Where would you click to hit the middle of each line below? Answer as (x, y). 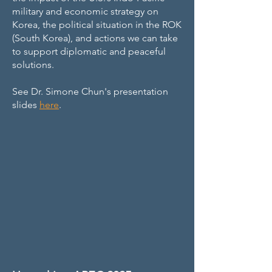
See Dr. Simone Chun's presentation (90, 91)
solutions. (33, 65)
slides (26, 105)
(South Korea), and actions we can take (95, 38)
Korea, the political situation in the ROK (97, 25)
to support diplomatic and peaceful (89, 51)
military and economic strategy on (85, 11)
